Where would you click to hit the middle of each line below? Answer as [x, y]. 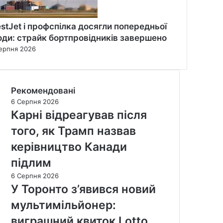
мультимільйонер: [63, 205]
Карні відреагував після [79, 115]
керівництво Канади [69, 147]
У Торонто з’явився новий [83, 189]
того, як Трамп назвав [73, 131]
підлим [31, 163]
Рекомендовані [43, 90]
